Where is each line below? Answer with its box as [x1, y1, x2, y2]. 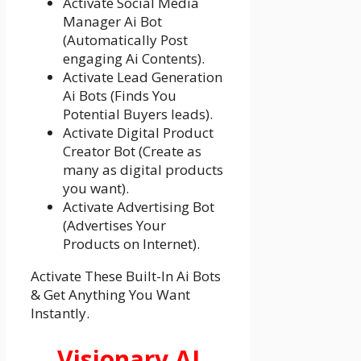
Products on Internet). [63, 234, 200, 253]
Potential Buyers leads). [63, 104, 213, 123]
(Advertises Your [63, 215, 166, 234]
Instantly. [31, 303, 89, 322]
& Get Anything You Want [31, 284, 190, 304]
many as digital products [63, 160, 223, 179]
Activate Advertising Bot [63, 197, 214, 216]
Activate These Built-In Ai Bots [31, 266, 221, 285]
